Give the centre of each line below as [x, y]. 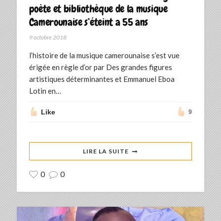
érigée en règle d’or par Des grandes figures [100, 67]
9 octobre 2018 [48, 37]
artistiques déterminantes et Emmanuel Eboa [102, 79]
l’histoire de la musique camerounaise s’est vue [104, 55]
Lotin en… [45, 91]
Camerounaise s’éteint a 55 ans [89, 22]
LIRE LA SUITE [106, 151]
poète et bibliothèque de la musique [98, 9]
